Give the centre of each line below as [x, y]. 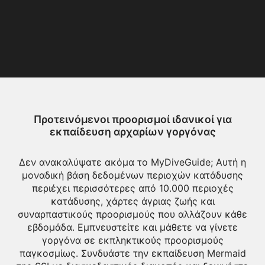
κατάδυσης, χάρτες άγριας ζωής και [132, 201]
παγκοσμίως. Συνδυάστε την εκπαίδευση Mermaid [132, 253]
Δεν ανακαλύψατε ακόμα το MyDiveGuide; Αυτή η [132, 162]
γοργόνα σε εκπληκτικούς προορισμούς [132, 240]
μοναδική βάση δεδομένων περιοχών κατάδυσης [132, 175]
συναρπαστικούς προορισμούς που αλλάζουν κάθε [132, 214]
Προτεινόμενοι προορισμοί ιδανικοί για [132, 119]
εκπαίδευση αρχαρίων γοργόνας [132, 132]
